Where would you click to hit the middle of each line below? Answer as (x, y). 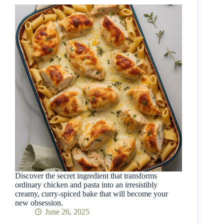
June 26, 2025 (67, 211)
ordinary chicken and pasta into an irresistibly (86, 184)
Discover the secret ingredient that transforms (86, 175)
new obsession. (39, 202)
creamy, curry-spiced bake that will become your (91, 193)
